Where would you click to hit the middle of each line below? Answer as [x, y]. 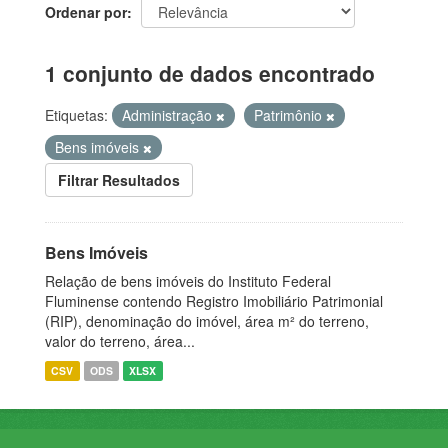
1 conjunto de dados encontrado [210, 72]
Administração [169, 114]
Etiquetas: [76, 114]
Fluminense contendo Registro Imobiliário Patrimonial [214, 300]
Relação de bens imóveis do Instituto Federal [188, 280]
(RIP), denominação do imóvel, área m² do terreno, [207, 320]
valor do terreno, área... [120, 340]
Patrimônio [290, 114]
